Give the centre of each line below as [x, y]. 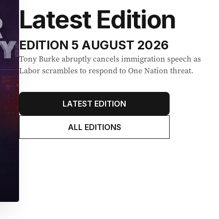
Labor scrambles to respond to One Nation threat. [106, 71]
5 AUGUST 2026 [120, 45]
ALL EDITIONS [94, 127]
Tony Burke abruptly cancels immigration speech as [110, 59]
